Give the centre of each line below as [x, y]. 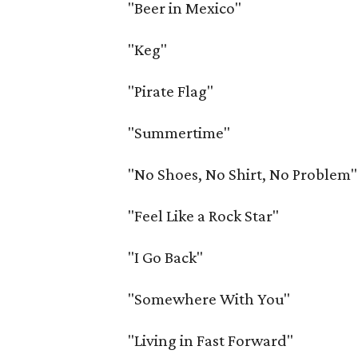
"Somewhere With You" [209, 299]
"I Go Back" [166, 257]
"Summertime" [179, 133]
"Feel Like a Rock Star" [204, 216]
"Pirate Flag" [171, 91]
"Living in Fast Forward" [211, 340]
